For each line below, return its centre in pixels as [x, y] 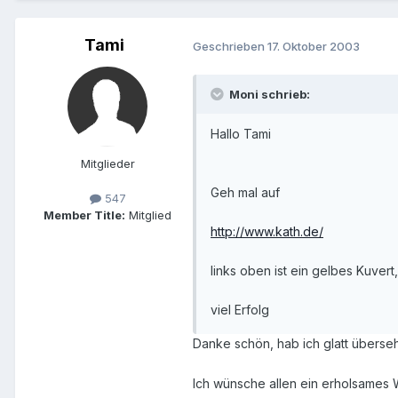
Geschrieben [230, 46]
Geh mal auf [245, 193]
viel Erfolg [240, 310]
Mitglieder [107, 164]
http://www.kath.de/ [267, 232]
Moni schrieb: [268, 95]
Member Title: [84, 215]
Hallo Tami [241, 134]
